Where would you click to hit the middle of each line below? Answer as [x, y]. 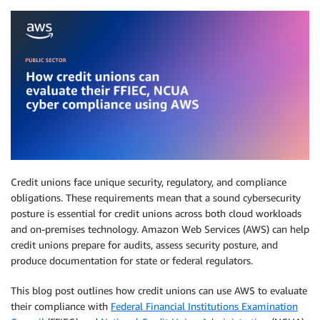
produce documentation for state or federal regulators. [132, 260]
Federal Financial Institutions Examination [204, 306]
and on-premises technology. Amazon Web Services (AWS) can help [160, 229]
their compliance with [61, 306]
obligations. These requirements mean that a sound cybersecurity [156, 197]
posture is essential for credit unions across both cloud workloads [156, 213]
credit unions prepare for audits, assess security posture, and [144, 245]
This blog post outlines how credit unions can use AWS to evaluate [159, 290]
